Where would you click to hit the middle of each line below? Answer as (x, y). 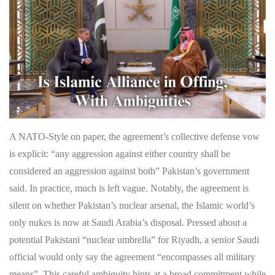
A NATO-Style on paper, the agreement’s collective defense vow (134, 136)
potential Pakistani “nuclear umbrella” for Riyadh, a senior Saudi (134, 239)
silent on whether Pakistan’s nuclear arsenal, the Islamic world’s (132, 205)
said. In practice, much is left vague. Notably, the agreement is (129, 188)
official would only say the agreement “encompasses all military (132, 257)
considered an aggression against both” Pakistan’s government (129, 171)
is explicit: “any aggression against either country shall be (120, 153)
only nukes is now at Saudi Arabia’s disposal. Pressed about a (128, 222)
